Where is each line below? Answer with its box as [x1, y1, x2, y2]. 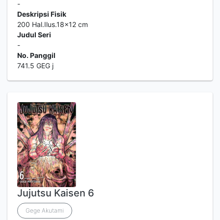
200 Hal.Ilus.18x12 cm [17, 20, 88, 28]
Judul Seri [17, 30, 51, 39]
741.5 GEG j [17, 61, 54, 70]
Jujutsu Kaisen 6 [17, 187, 94, 199]
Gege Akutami [26, 207, 64, 214]
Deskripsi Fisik [17, 10, 66, 18]
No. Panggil [17, 51, 55, 59]
